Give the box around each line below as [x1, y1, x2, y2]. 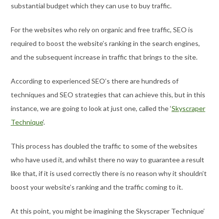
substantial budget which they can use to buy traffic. [10, 1, 172, 10]
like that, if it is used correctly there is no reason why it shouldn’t [10, 169, 207, 177]
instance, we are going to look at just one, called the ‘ [10, 104, 172, 112]
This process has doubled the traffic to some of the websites [10, 141, 197, 150]
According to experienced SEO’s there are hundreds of [10, 76, 178, 85]
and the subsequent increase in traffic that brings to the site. [10, 52, 197, 61]
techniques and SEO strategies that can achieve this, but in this [10, 90, 205, 99]
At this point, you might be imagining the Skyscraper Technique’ [10, 206, 205, 215]
